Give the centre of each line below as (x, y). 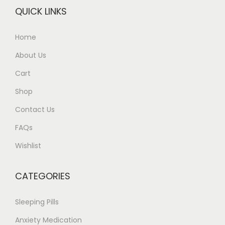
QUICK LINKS (41, 11)
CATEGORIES (43, 176)
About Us (31, 55)
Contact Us (35, 109)
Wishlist (28, 146)
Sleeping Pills (37, 202)
